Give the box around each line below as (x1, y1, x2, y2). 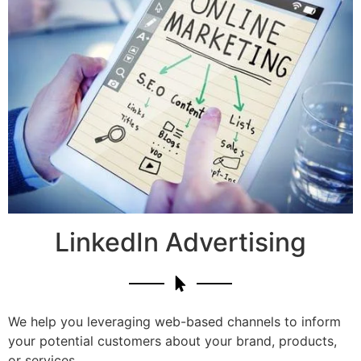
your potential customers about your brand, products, (8, 332, 337, 349)
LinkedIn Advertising (55, 226, 306, 258)
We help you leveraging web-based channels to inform (8, 313, 341, 330)
